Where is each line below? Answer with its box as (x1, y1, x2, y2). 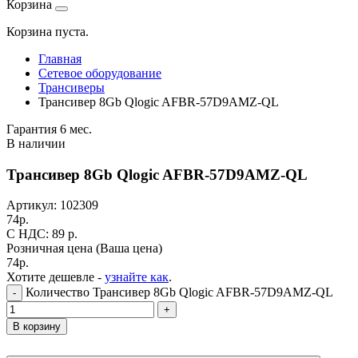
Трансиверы (38, 81, 105, 94)
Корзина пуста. (6, 25, 89, 38)
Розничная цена (6, 241, 96, 256)
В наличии (6, 137, 66, 150)
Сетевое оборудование (38, 66, 161, 80)
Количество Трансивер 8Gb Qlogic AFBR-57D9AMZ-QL (26, 285, 332, 300)
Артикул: (6, 198, 60, 213)
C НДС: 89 (6, 227, 68, 241)
